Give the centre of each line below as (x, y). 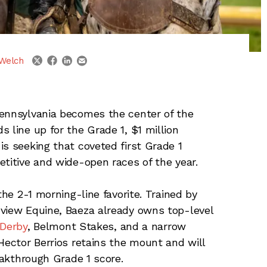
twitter (56, 57)
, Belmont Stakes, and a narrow (106, 226)
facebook (77, 57)
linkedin (88, 56)
